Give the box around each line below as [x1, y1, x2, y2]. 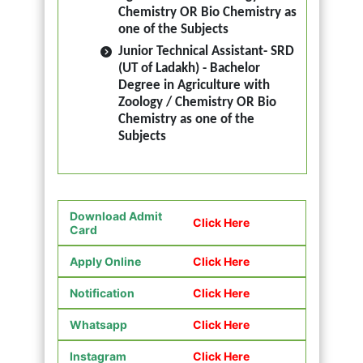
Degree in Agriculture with [117, 79, 270, 93]
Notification [69, 285, 135, 300]
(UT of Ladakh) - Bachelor [117, 62, 260, 76]
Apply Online [69, 254, 141, 268]
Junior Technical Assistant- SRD [117, 45, 294, 59]
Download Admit [69, 208, 162, 223]
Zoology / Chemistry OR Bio [117, 96, 276, 110]
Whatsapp [69, 317, 127, 331]
